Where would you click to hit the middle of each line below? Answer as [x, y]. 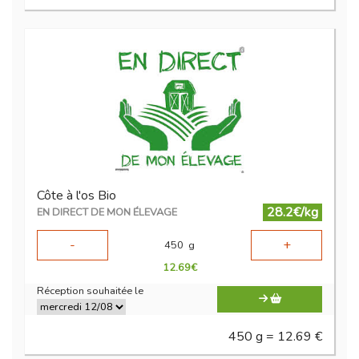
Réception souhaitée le [90, 291]
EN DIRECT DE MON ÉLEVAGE [107, 213]
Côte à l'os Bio [77, 196]
